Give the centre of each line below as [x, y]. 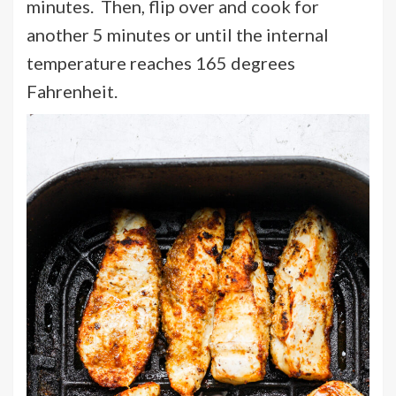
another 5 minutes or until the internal [178, 34]
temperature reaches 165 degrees [161, 62]
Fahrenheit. [72, 91]
